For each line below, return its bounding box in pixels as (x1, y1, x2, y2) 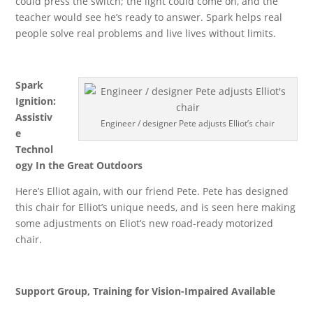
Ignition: (15, 94, 57, 108)
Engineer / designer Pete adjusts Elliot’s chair (101, 117, 275, 129)
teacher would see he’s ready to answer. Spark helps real (15, 10, 283, 24)
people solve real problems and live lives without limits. (15, 27, 277, 40)
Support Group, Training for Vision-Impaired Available (15, 284, 276, 298)
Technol (15, 143, 54, 156)
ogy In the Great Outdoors (15, 159, 143, 172)
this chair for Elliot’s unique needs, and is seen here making (15, 201, 296, 214)
